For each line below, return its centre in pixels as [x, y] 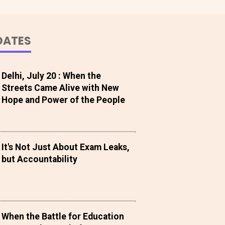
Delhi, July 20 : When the [51, 76]
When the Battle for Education [63, 217]
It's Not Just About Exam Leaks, [66, 147]
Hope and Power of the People [64, 100]
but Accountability [40, 159]
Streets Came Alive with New [61, 88]
